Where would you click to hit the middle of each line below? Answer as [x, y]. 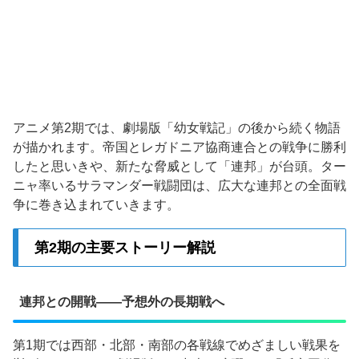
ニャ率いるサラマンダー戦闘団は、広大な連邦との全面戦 [179, 185]
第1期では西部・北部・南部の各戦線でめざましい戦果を [177, 345]
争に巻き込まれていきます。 [96, 204]
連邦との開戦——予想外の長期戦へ [122, 301]
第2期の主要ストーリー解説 [125, 248]
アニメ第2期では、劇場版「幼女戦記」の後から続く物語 [177, 127]
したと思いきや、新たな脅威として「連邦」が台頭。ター [179, 166]
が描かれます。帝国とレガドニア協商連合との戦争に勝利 [179, 147]
